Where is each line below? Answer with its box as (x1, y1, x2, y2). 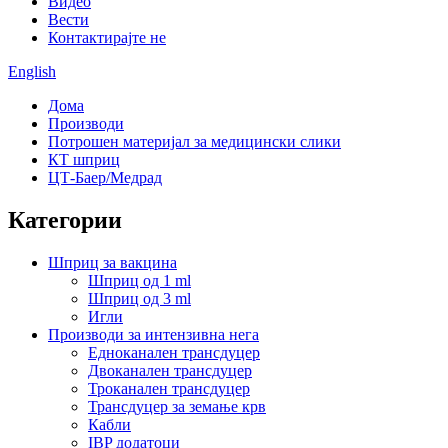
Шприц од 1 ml (88, 271, 191, 289)
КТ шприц (48, 151, 120, 168)
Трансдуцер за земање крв (88, 397, 266, 415)
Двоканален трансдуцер (88, 361, 252, 379)
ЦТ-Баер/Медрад (48, 169, 162, 186)
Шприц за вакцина (48, 253, 177, 271)
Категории (8, 206, 122, 233)
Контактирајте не (48, 29, 166, 46)
